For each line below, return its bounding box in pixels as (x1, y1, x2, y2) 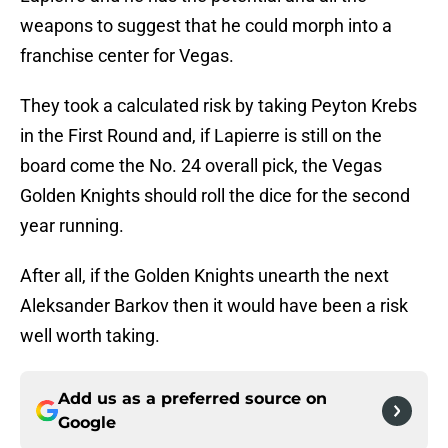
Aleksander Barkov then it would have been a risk (20, 295, 408, 317)
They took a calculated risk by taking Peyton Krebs (20, 95, 417, 117)
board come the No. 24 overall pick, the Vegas (20, 155, 382, 177)
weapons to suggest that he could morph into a (20, 15, 392, 37)
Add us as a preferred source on (58, 389, 327, 409)
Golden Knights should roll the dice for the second (20, 185, 410, 207)
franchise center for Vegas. (20, 45, 234, 67)
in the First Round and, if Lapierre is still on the (20, 125, 382, 147)
